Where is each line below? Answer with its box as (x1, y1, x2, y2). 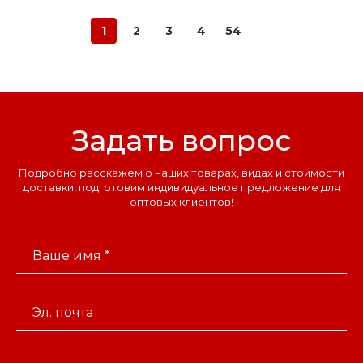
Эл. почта (32, 304, 93, 320)
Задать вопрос (72, 122, 291, 158)
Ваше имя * (32, 247, 110, 263)
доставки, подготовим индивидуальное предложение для (23, 180, 340, 194)
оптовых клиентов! (130, 194, 233, 208)
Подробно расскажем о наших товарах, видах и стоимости (19, 165, 344, 179)
